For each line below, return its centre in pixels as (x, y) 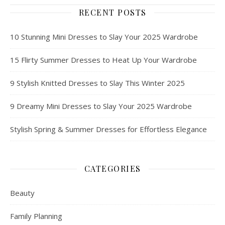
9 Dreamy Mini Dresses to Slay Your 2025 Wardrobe (101, 106)
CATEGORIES (113, 169)
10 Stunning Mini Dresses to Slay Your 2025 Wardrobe (104, 37)
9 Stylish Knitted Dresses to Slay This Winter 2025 (97, 83)
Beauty (22, 193)
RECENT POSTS (113, 13)
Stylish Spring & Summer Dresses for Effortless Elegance (108, 129)
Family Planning (36, 216)
